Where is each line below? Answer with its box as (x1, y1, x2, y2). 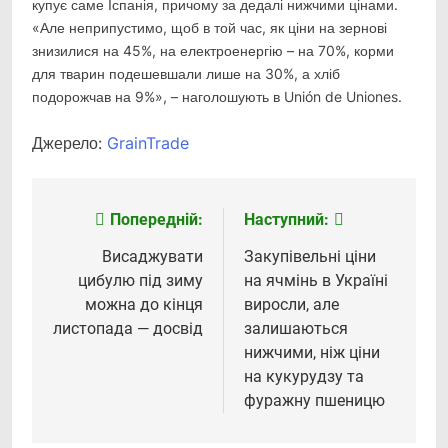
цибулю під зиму (78, 271, 203, 291)
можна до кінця (85, 295, 203, 315)
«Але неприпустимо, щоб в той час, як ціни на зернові (32, 19, 387, 37)
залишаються (244, 319, 348, 339)
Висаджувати (102, 247, 203, 267)
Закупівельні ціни (244, 247, 376, 267)
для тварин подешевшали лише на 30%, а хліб (32, 65, 340, 83)
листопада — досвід (53, 319, 203, 339)
